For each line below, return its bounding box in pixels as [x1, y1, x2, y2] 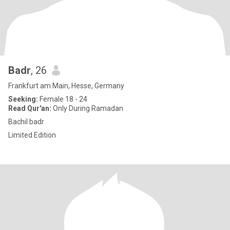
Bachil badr [8, 118, 44, 126]
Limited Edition [8, 131, 56, 139]
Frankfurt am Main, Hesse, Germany [8, 82, 124, 90]
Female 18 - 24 [38, 95, 87, 103]
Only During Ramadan [51, 104, 123, 112]
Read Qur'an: [8, 104, 51, 112]
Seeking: [8, 95, 38, 103]
